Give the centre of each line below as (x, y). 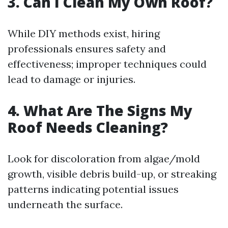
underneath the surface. (65, 204)
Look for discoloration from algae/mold (104, 159)
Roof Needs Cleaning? (88, 127)
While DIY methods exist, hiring (84, 33)
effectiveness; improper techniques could (107, 64)
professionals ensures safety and (87, 49)
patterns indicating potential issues (93, 189)
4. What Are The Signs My (100, 110)
